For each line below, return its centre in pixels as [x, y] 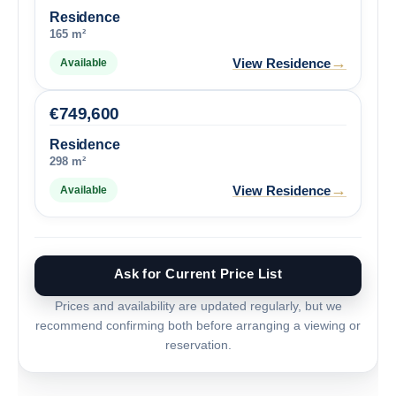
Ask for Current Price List [198, 274]
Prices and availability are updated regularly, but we [198, 306]
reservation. [198, 345]
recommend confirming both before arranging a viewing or [198, 325]
